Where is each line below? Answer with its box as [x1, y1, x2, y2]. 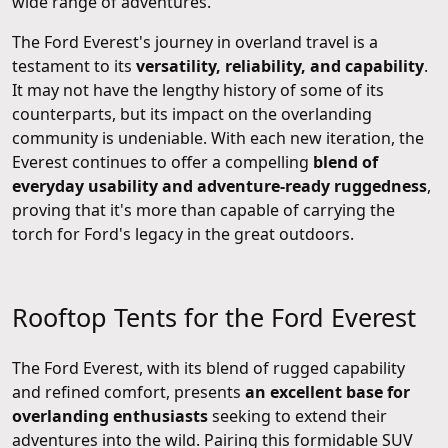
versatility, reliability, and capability [136, 54, 424, 77]
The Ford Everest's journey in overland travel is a [12, 30, 378, 53]
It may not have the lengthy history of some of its [12, 78, 384, 101]
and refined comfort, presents [12, 380, 245, 403]
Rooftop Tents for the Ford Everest [12, 299, 416, 334]
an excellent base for [245, 380, 410, 403]
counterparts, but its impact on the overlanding [12, 102, 372, 125]
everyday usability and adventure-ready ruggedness [12, 174, 427, 197]
